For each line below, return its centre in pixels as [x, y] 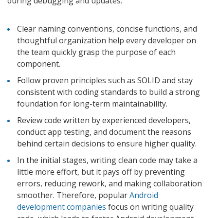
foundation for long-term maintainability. [93, 103]
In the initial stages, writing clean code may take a [107, 160]
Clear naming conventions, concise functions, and [107, 28]
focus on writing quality [150, 207]
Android [144, 195]
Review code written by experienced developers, [104, 120]
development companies [62, 207]
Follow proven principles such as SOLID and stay [105, 80]
